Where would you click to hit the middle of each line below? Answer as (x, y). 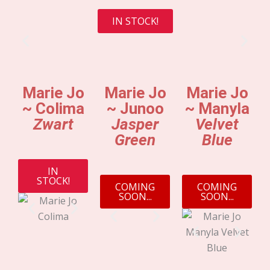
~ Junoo (135, 108)
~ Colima (53, 108)
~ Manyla (217, 108)
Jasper (135, 124)
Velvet (217, 124)
